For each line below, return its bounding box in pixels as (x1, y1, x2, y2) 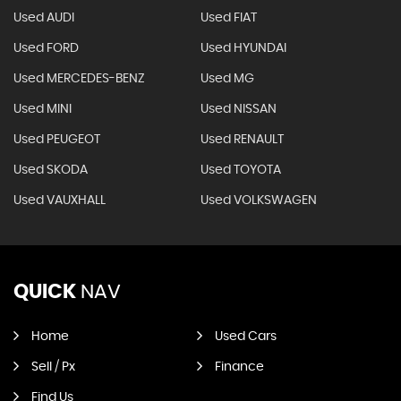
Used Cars (214, 330, 277, 344)
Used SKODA (13, 164, 88, 177)
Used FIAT (200, 12, 257, 25)
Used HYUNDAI (200, 42, 286, 55)
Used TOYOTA (200, 164, 281, 177)
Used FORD (13, 42, 79, 55)
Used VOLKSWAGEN (200, 194, 317, 208)
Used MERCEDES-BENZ (13, 73, 145, 86)
